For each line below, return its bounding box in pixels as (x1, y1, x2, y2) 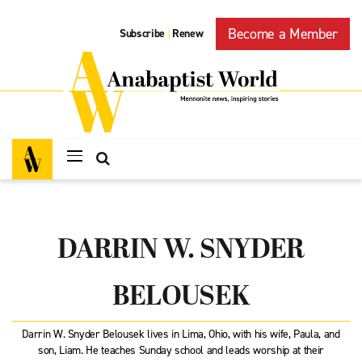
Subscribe (120, 26, 166, 42)
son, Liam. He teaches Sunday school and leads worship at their (38, 343, 324, 358)
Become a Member (228, 24, 338, 44)
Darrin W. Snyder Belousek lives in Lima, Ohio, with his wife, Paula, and (22, 326, 340, 342)
